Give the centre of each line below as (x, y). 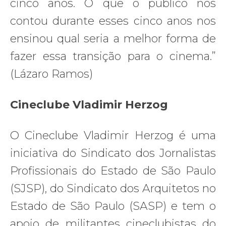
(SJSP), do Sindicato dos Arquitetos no (113, 188)
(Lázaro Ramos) (51, 74)
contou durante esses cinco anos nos (113, 21)
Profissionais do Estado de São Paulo (113, 171)
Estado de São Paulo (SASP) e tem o (113, 206)
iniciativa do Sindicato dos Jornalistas (113, 153)
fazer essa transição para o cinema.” (113, 56)
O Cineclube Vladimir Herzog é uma (113, 135)
